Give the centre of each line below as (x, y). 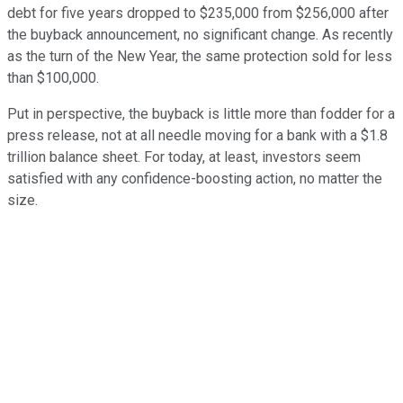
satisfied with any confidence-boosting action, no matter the (195, 178)
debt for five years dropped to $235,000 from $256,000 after (198, 13)
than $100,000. (53, 77)
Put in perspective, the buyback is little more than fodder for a (201, 113)
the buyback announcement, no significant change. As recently (200, 34)
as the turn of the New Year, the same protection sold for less (200, 56)
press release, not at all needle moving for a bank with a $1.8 (197, 135)
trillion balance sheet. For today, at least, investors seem (184, 157)
